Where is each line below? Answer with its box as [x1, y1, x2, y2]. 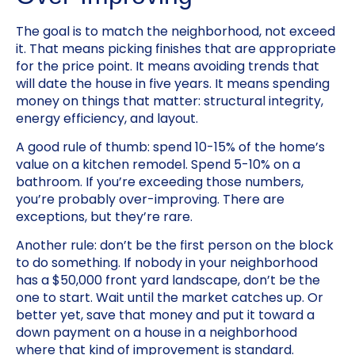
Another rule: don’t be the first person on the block [16, 236, 334, 255]
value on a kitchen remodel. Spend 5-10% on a [16, 155, 300, 174]
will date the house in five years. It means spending [16, 74, 330, 93]
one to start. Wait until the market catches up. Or [16, 288, 323, 307]
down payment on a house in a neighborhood [16, 323, 297, 342]
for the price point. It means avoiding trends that [16, 56, 319, 75]
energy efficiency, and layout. [16, 109, 198, 128]
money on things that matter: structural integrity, [16, 91, 323, 110]
